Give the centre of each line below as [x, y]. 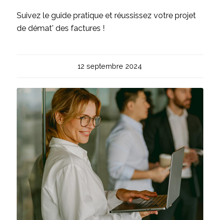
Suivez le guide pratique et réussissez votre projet [106, 15]
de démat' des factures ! [60, 28]
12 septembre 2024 [110, 66]
